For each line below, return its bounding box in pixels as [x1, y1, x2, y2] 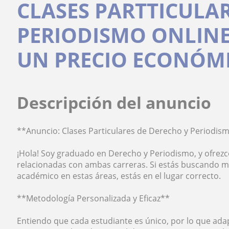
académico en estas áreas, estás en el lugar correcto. [17, 170, 221, 181]
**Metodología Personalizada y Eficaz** [17, 193, 170, 204]
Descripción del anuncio [17, 91, 212, 113]
